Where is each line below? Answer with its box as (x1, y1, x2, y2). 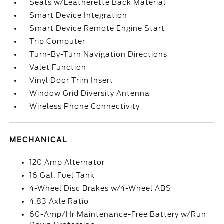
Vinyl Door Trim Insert (29, 76, 114, 84)
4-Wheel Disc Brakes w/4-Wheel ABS (29, 184, 172, 192)
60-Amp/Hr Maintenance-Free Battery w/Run (29, 210, 207, 218)
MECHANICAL (9, 136, 68, 144)
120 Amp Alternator (29, 158, 105, 166)
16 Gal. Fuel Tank (29, 171, 95, 179)
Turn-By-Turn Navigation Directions (29, 50, 168, 58)
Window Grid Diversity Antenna (29, 89, 150, 97)
